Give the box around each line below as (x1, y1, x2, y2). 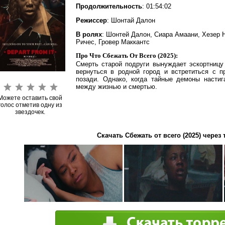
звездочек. (15, 108, 45, 116)
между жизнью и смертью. (76, 83, 157, 90)
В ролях (76, 31, 102, 38)
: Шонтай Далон (107, 17, 155, 24)
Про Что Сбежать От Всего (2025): (76, 52, 178, 59)
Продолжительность (76, 3, 142, 10)
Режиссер (76, 17, 107, 24)
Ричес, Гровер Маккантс (76, 38, 150, 46)
